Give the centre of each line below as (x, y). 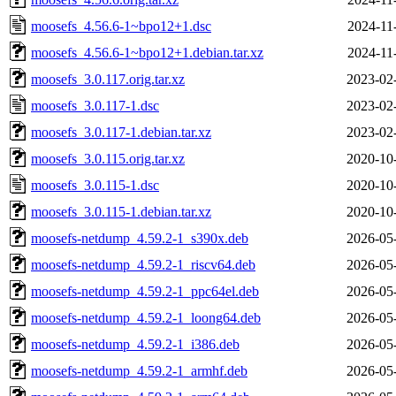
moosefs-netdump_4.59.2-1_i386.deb (135, 344)
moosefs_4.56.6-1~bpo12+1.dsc (121, 26)
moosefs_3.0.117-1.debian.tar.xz (121, 132)
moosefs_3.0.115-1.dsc (95, 185)
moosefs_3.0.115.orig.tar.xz (108, 158)
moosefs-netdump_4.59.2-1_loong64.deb (146, 317)
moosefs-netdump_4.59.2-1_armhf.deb (139, 370)
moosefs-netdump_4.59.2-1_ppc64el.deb (145, 291)
